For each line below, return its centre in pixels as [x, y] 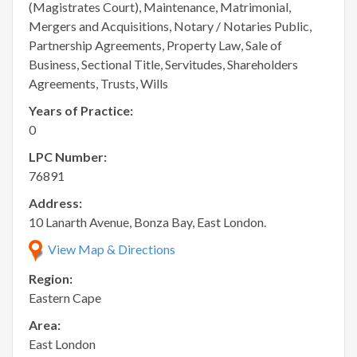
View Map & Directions [109, 249]
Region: [51, 279]
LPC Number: [68, 156]
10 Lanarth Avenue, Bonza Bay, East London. [147, 222]
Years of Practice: [81, 110]
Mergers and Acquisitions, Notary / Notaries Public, [170, 25]
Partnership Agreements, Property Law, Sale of [155, 45]
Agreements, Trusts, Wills [98, 83]
